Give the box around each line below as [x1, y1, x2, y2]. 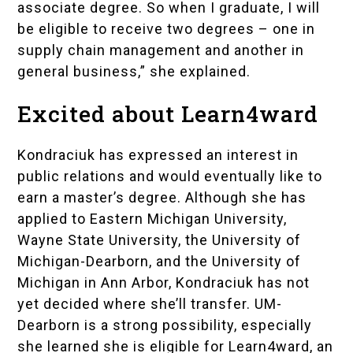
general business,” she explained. [17, 63, 251, 80]
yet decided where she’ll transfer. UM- [17, 295, 283, 313]
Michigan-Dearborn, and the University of [17, 253, 302, 270]
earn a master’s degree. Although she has [17, 189, 307, 206]
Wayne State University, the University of [17, 232, 302, 249]
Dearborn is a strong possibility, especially [17, 317, 313, 334]
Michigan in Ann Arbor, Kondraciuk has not [17, 274, 310, 292]
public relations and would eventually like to [17, 168, 323, 185]
